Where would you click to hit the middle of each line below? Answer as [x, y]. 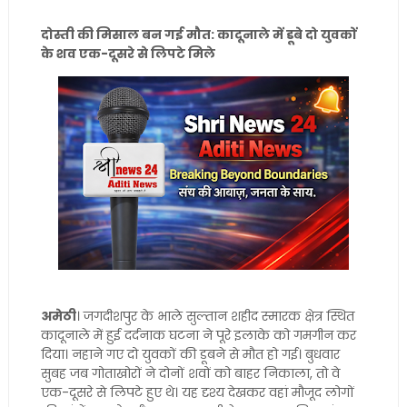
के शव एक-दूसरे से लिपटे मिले [128, 54]
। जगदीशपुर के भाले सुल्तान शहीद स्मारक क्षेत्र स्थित [215, 316]
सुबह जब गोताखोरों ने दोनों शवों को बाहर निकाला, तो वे [190, 373]
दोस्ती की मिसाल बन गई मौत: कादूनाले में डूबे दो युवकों [199, 35]
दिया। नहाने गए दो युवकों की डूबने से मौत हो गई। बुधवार [190, 354]
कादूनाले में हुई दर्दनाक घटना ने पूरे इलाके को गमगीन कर [198, 335]
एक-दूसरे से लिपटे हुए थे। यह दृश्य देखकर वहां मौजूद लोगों [197, 392]
